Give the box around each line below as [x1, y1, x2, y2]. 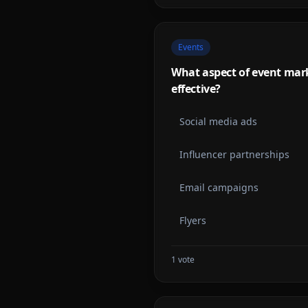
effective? [171, 81, 221, 96]
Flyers [179, 214, 206, 227]
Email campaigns [179, 181, 258, 194]
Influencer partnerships [179, 148, 289, 161]
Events [178, 41, 203, 53]
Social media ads [179, 115, 257, 128]
